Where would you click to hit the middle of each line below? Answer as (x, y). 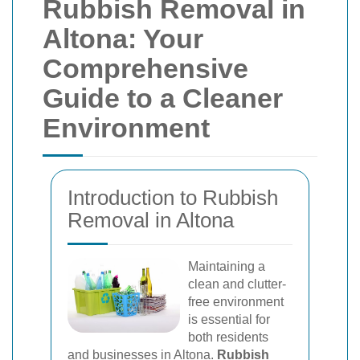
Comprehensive (145, 68)
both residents (228, 337)
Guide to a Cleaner (163, 98)
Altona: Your (123, 39)
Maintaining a (227, 266)
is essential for (229, 319)
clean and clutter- (237, 284)
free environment (236, 302)
